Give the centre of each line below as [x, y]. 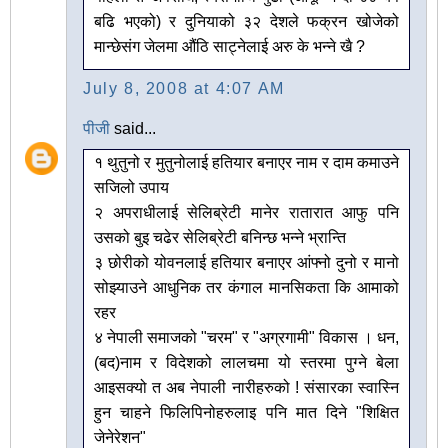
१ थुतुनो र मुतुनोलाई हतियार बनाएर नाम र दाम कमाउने [246, 163]
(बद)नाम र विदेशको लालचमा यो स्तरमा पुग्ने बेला [246, 363]
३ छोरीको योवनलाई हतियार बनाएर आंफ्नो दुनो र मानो [246, 263]
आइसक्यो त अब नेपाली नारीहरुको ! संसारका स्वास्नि [246, 388]
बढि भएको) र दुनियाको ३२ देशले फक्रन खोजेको [246, 22]
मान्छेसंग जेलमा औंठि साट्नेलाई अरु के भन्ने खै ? [229, 47]
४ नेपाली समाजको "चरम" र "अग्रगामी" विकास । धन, [246, 338]
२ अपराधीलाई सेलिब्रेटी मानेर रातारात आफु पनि [246, 213]
